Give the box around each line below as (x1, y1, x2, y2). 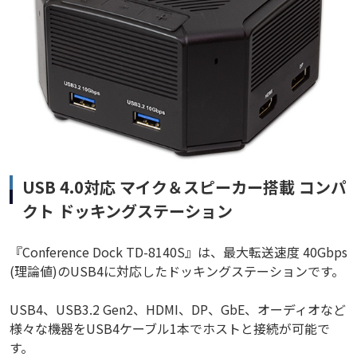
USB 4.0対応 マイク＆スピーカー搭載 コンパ (22, 175, 347, 199)
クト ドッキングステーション (22, 199, 233, 223)
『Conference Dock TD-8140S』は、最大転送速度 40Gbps (10, 242, 347, 262)
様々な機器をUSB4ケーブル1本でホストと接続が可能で (10, 319, 330, 339)
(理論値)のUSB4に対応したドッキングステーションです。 (10, 261, 344, 281)
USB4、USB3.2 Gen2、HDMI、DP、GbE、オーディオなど (10, 300, 346, 320)
